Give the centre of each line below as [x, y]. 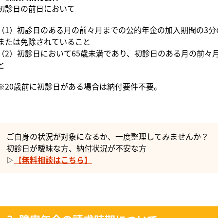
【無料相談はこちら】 [53, 159]
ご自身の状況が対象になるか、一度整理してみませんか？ [108, 136]
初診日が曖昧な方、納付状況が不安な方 [76, 148]
